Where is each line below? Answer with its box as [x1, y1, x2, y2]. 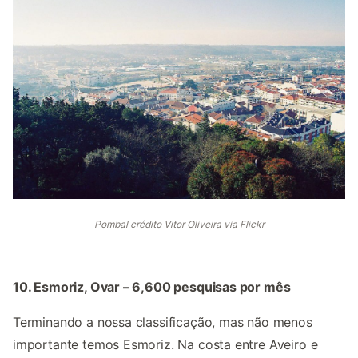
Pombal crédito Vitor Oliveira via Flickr [93, 218, 265, 231]
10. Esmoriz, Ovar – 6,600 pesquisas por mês [13, 279, 291, 296]
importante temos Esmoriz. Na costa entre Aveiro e [13, 336, 318, 353]
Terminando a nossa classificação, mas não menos [13, 314, 312, 331]
